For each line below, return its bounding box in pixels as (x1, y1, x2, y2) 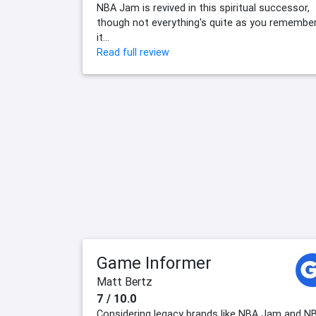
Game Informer (97, 253, 212, 274)
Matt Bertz (97, 274, 152, 289)
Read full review (97, 46, 169, 59)
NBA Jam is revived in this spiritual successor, (97, 1, 310, 15)
